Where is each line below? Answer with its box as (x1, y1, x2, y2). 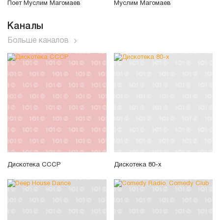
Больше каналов (7, 37, 69, 44)
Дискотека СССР (7, 162, 60, 168)
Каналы (7, 22, 43, 31)
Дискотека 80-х (113, 162, 162, 168)
